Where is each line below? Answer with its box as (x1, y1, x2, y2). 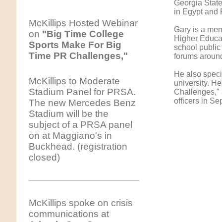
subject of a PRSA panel (28, 119, 132, 130)
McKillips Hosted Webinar (28, 17, 138, 28)
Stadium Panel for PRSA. (28, 86, 136, 97)
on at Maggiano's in (28, 130, 112, 141)
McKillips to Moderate (28, 75, 120, 86)
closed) (28, 152, 60, 163)
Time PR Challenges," (28, 50, 128, 61)
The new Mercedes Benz (28, 97, 136, 108)
